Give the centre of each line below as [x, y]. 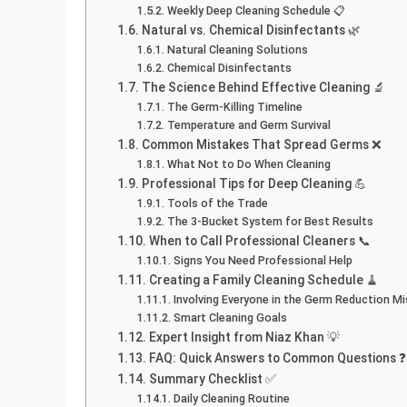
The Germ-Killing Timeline [234, 107]
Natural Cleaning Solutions [237, 50]
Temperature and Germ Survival [248, 125]
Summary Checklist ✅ [212, 379]
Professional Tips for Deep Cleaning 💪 [254, 184]
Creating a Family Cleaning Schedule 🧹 [263, 280]
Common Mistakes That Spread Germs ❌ [261, 145]
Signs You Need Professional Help [263, 261]
